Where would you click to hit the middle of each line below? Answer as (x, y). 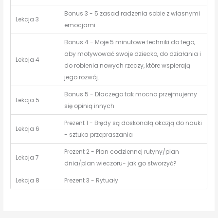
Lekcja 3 (27, 19)
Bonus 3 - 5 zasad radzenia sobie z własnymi (132, 14)
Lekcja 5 (28, 100)
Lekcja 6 (28, 129)
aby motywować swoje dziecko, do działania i (133, 54)
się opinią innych (90, 106)
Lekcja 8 (28, 181)
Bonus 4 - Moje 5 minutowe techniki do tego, (130, 42)
